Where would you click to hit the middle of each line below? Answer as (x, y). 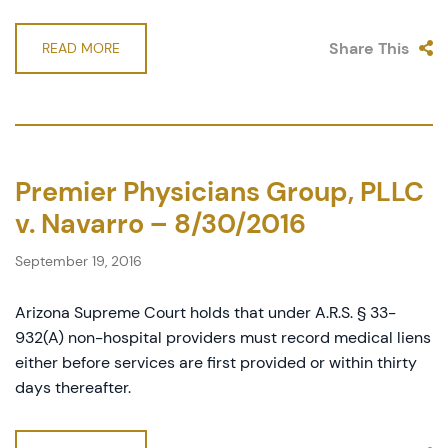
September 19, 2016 (78, 261)
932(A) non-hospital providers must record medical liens (223, 337)
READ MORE (81, 48)
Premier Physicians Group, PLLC (219, 191)
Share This (369, 48)
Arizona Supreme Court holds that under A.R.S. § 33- (205, 312)
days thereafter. (73, 387)
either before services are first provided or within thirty (216, 362)
